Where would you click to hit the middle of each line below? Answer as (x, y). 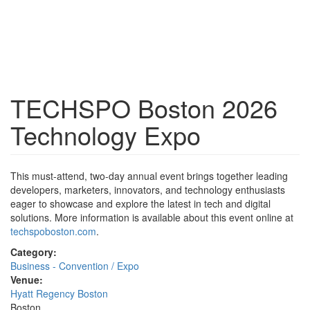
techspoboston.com (53, 231)
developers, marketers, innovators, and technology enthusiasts (148, 190)
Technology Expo (106, 135)
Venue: (27, 280)
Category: (34, 252)
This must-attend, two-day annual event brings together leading (149, 176)
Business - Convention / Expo (75, 266)
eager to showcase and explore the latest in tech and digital (140, 203)
